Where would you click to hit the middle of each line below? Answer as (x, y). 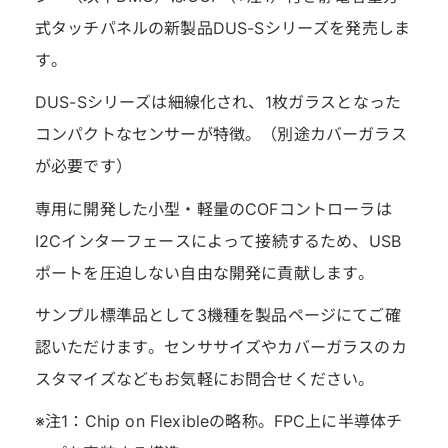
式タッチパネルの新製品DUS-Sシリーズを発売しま (222, 28)
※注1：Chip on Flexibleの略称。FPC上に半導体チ (219, 421)
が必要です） (83, 166)
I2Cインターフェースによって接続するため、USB (218, 240)
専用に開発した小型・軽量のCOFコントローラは (213, 208)
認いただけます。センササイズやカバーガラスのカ (221, 346)
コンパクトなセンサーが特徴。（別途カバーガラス (221, 134)
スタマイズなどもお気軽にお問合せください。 (205, 378)
